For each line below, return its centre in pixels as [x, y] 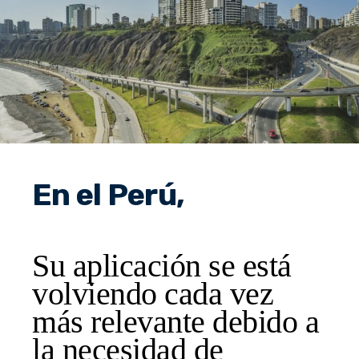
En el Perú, [109, 194]
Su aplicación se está [162, 265]
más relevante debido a [175, 321]
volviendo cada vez [153, 293]
